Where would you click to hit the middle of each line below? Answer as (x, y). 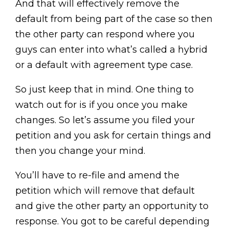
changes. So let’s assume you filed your (105, 120)
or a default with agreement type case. (104, 65)
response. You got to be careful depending (112, 221)
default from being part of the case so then (114, 19)
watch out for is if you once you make (101, 105)
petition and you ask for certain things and (113, 135)
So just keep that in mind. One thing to (105, 89)
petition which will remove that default (105, 191)
